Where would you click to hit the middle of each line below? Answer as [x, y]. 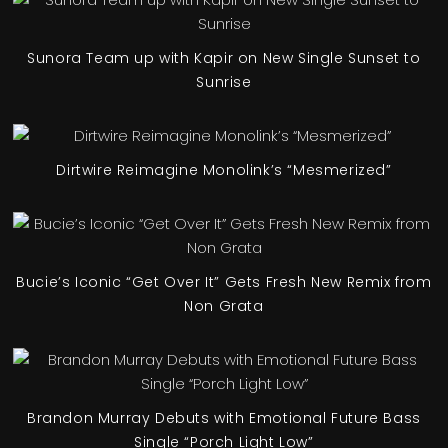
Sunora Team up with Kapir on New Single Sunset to [224, 57]
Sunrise [224, 81]
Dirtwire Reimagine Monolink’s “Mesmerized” [224, 169]
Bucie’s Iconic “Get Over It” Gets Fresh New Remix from [224, 281]
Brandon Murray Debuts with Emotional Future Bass [224, 417]
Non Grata [224, 305]
